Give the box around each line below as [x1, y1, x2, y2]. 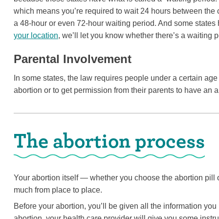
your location [14, 31, 58, 40]
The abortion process [14, 128, 205, 153]
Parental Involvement [14, 52, 131, 66]
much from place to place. [14, 186, 102, 194]
